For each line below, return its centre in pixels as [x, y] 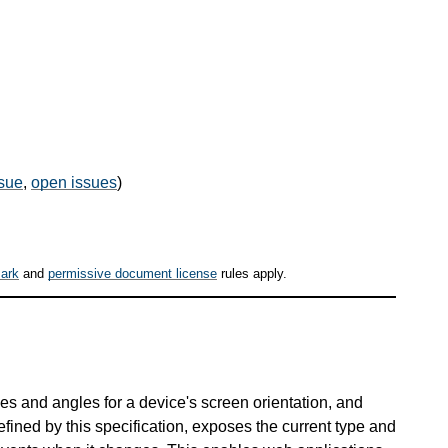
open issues [74, 182]
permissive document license [132, 274]
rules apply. [252, 274]
